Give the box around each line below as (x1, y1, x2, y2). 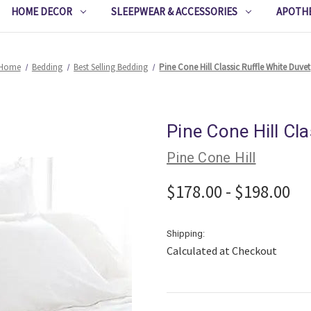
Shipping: (167, 228, 205, 239)
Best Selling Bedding (74, 61, 149, 73)
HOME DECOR (11, 5, 72, 18)
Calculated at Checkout (167, 244, 277, 258)
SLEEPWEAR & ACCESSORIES (111, 5, 237, 18)
